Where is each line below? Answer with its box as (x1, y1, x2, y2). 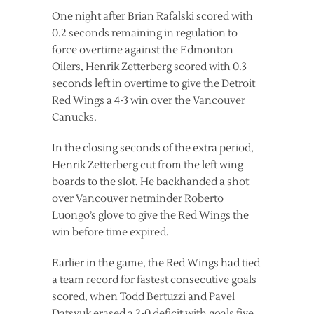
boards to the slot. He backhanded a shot (52, 175, 249, 189)
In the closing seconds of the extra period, (52, 142, 254, 156)
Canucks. (52, 111, 97, 125)
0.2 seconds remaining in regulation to (52, 27, 238, 41)
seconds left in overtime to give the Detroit (52, 77, 255, 91)
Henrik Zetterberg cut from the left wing (52, 158, 243, 172)
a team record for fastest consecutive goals (52, 273, 257, 287)
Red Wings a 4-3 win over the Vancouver (52, 94, 245, 108)
